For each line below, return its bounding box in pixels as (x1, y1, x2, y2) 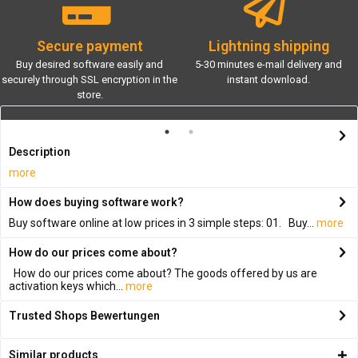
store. (76, 89, 103, 101)
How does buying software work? (9, 196, 184, 209)
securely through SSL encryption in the (2, 74, 177, 86)
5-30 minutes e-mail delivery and (195, 58, 342, 71)
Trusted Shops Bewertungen (9, 309, 160, 323)
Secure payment (36, 37, 143, 54)
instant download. (227, 74, 310, 86)
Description (9, 145, 70, 159)
